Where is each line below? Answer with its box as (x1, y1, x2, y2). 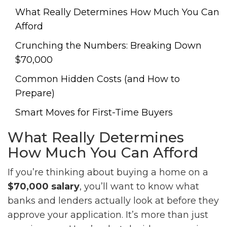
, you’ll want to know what (80, 181, 199, 193)
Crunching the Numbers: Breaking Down (15, 40, 202, 52)
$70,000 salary (8, 181, 80, 193)
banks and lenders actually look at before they (8, 195, 219, 207)
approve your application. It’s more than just (8, 209, 208, 221)
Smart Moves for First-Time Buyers (15, 107, 173, 119)
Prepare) (15, 88, 55, 99)
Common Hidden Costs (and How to (15, 73, 180, 85)
